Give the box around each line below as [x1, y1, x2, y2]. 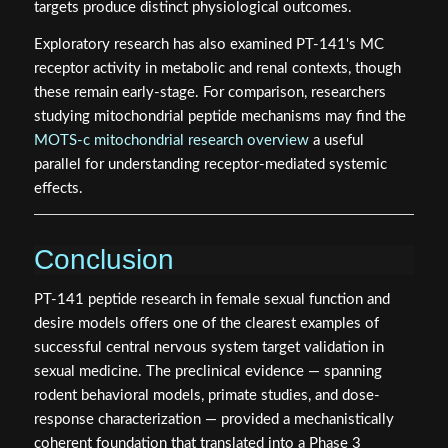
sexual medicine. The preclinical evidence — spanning [33, 363, 382, 379]
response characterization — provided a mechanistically [33, 411, 394, 427]
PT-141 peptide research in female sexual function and [33, 291, 390, 307]
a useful [308, 133, 364, 149]
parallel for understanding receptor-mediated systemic [33, 157, 387, 173]
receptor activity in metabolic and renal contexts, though [33, 61, 401, 77]
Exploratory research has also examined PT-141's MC [33, 37, 384, 53]
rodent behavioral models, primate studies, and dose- [33, 387, 380, 403]
